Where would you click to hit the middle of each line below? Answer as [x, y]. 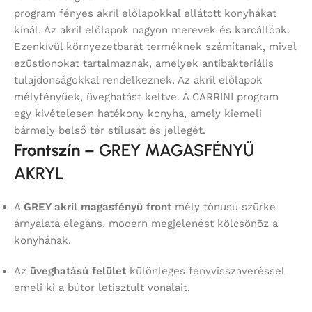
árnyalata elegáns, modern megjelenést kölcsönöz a [146, 224]
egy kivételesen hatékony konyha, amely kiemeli [138, 114]
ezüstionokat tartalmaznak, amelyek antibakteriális [144, 64]
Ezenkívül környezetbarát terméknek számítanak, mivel [155, 47]
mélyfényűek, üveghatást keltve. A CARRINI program [146, 97]
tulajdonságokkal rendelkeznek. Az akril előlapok [138, 80]
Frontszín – [54, 150]
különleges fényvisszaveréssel [205, 271]
